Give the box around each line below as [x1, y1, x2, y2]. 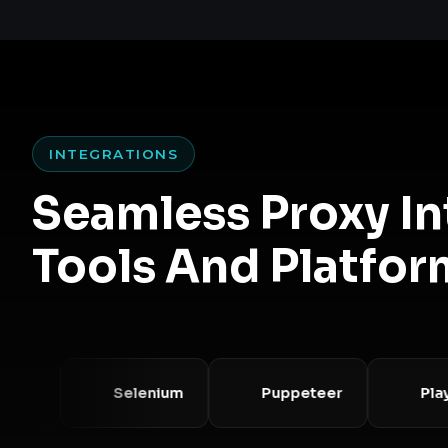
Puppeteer [227, 383, 309, 402]
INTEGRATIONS [49, 145, 178, 162]
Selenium [79, 383, 150, 402]
